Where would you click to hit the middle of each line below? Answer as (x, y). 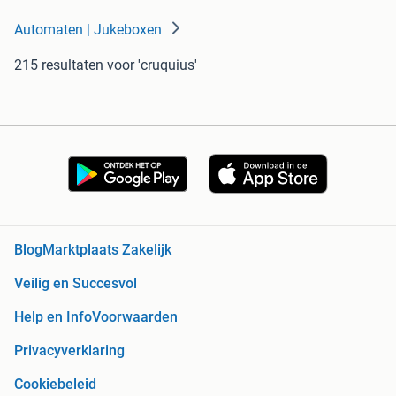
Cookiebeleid (55, 385)
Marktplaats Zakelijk (107, 250)
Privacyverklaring (69, 351)
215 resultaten (59, 65)
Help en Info (53, 317)
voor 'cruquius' (152, 65)
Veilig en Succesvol (76, 284)
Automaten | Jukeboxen (88, 30)
